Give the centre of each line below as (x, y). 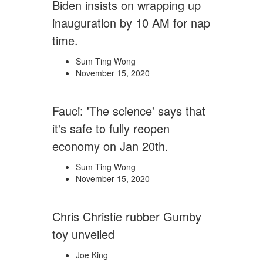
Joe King (92, 255)
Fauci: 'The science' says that (129, 111)
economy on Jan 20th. (110, 146)
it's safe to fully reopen (111, 128)
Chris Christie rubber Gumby (127, 216)
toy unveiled (83, 234)
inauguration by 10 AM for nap (131, 23)
